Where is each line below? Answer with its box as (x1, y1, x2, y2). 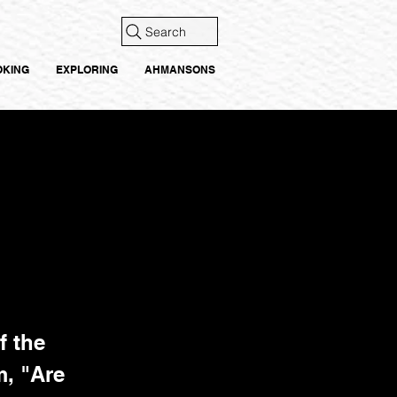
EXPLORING (56, 63, 118, 76)
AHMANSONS (144, 63, 215, 76)
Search (145, 23, 186, 40)
